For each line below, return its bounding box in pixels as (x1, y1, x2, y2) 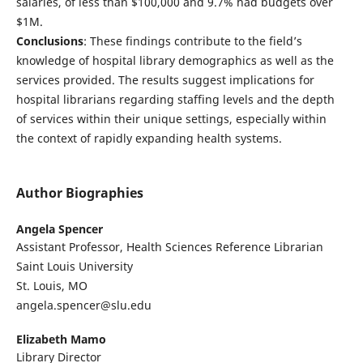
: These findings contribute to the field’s (83, 33, 302, 49)
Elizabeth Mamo (15, 331, 106, 348)
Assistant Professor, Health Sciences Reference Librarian (15, 239, 323, 255)
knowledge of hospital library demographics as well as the (15, 53, 334, 69)
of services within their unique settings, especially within (15, 111, 327, 127)
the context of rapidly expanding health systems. (15, 130, 282, 147)
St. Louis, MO (15, 278, 88, 294)
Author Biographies (15, 184, 143, 203)
